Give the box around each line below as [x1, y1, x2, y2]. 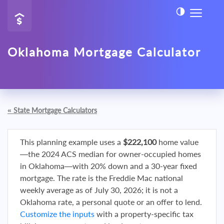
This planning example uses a [20, 137, 123, 146]
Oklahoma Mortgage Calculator [7, 44, 201, 59]
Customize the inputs [20, 209, 94, 218]
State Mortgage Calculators [13, 106, 97, 114]
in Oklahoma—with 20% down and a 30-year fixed [20, 161, 197, 170]
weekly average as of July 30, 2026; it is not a [20, 185, 178, 194]
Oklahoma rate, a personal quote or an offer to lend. [20, 197, 202, 206]
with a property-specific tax [94, 209, 193, 218]
